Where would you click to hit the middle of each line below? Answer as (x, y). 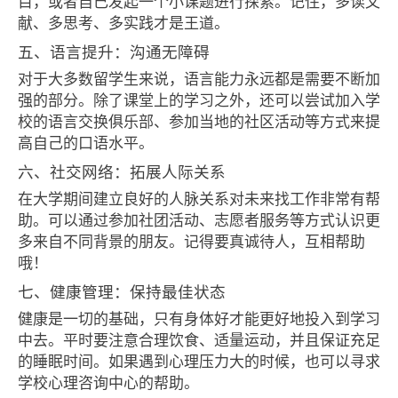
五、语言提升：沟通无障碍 (114, 51)
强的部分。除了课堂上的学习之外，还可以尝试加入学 (199, 99)
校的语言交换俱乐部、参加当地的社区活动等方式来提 (199, 121)
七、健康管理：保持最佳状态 (122, 291)
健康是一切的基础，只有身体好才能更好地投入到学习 (199, 318)
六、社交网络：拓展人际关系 (122, 171)
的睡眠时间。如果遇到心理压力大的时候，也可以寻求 (199, 361)
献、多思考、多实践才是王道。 (123, 22)
